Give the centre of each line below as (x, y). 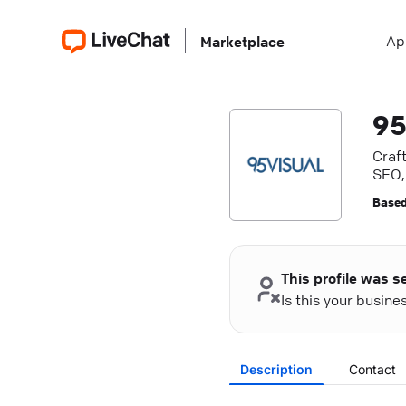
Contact (372, 369)
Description (276, 369)
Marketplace (242, 42)
